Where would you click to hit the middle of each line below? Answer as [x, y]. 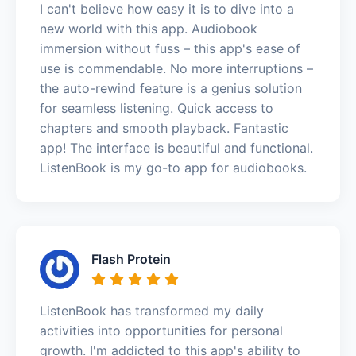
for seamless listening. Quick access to [157, 108]
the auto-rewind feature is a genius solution [171, 88]
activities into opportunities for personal [161, 330]
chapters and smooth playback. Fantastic [164, 128]
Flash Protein [131, 259]
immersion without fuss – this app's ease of [170, 48]
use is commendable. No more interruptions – [176, 68]
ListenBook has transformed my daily [152, 310]
